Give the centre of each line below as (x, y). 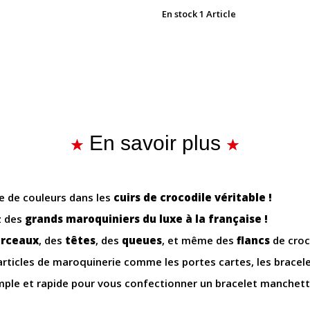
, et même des (199, 240)
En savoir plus (155, 143)
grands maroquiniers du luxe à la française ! (146, 219)
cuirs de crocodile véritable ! (193, 198)
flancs (253, 240)
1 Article (218, 14)
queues (142, 240)
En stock (180, 14)
